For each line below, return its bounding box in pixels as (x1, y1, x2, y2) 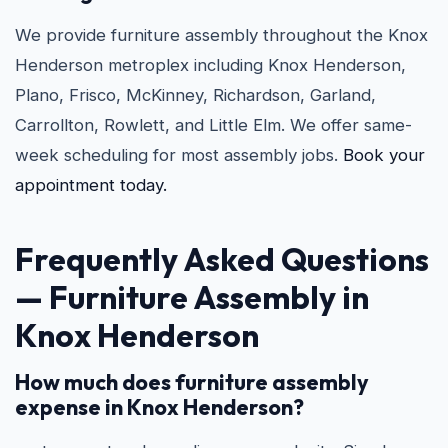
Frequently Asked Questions (15, 239, 429, 279)
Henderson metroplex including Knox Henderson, (15, 55, 406, 75)
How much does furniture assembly (15, 368, 369, 396)
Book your (343, 145, 425, 165)
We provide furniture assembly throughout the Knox (15, 25, 428, 45)
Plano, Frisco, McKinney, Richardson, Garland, (15, 85, 376, 105)
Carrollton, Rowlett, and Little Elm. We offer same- (15, 115, 412, 135)
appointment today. (15, 175, 167, 195)
